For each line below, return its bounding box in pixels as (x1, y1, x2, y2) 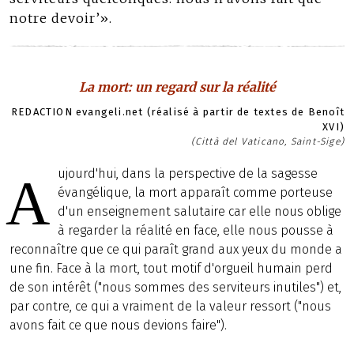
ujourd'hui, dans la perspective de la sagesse (58, 166, 318, 181)
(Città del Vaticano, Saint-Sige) (190, 136, 345, 147)
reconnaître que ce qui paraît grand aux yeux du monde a (9, 242, 342, 257)
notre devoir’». (9, 10, 112, 26)
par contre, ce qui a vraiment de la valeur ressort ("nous (9, 299, 331, 314)
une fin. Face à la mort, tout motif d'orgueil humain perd (9, 261, 333, 276)
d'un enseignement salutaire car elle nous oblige (58, 204, 341, 219)
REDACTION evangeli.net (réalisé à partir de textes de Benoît (10, 106, 345, 118)
